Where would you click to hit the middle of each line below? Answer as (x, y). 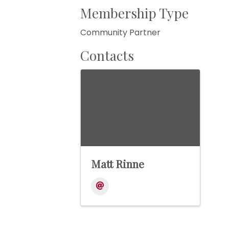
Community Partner (120, 33)
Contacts (107, 56)
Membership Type (134, 13)
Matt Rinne (118, 164)
